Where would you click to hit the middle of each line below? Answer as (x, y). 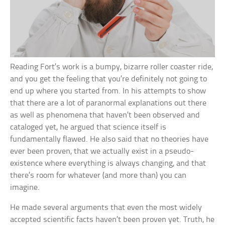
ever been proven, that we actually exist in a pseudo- (102, 151)
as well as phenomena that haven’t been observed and (105, 115)
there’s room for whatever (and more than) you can (98, 175)
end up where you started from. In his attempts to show (108, 91)
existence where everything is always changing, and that (108, 163)
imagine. (25, 187)
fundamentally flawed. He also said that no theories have (109, 139)
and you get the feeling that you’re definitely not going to (109, 79)
